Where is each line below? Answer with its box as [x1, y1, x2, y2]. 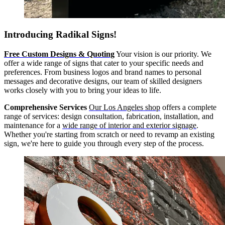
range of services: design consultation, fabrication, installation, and [4, 112, 213, 121]
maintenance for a [4, 121, 62, 130]
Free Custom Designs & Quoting [4, 50, 115, 59]
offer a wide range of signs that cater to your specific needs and [4, 59, 203, 68]
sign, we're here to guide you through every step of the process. [4, 139, 204, 148]
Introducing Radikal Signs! [4, 29, 117, 40]
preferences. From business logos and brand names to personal [4, 68, 201, 77]
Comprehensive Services [4, 103, 87, 112]
